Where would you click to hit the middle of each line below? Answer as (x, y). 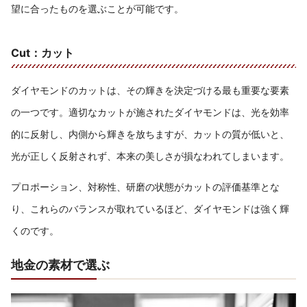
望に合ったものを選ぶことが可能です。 (97, 9)
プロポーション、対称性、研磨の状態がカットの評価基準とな (145, 186)
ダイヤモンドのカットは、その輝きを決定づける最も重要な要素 (150, 90)
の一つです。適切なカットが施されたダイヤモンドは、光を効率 (150, 112)
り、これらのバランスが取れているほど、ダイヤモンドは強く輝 (150, 208)
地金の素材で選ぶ (60, 265)
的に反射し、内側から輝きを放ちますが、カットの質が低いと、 (150, 134)
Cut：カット (42, 53)
